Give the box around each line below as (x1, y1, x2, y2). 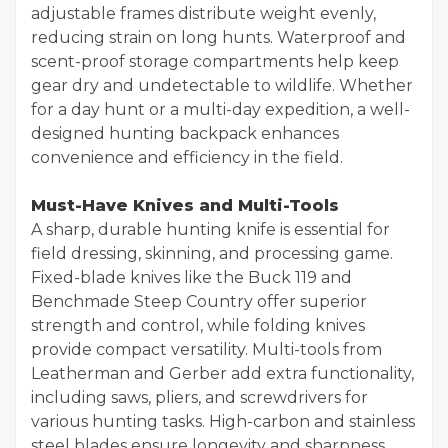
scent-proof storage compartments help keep (31, 51, 399, 71)
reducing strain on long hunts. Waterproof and (31, 27, 406, 47)
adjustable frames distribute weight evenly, (31, 3, 376, 23)
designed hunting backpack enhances (31, 123, 339, 143)
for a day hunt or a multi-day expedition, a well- (31, 99, 410, 119)
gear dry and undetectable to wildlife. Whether (31, 75, 413, 95)
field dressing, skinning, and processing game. (31, 243, 393, 263)
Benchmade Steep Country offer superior (31, 291, 367, 311)
